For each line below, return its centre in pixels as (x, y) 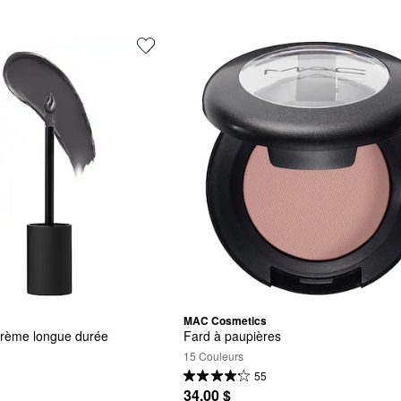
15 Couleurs (214, 356)
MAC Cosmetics (226, 320)
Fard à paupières (233, 336)
